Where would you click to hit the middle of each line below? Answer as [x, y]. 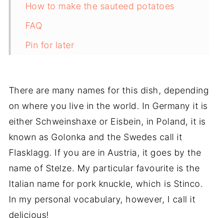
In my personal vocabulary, [67, 200]
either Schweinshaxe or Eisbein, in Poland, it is [107, 122]
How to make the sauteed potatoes [100, 6]
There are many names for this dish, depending [109, 91]
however [144, 200]
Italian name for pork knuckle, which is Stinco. [106, 184]
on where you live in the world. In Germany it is [108, 106]
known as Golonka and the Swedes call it [95, 137]
